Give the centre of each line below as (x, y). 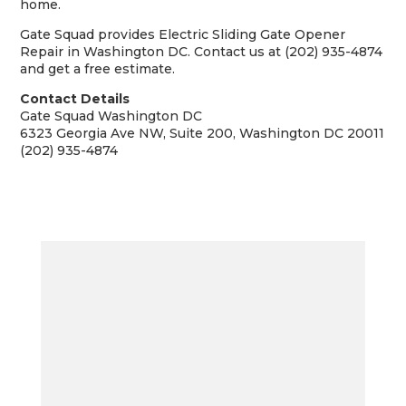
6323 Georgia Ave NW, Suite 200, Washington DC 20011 (203, 133)
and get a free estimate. (98, 69)
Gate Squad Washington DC (111, 116)
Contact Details (75, 99)
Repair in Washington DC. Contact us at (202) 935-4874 (202, 52)
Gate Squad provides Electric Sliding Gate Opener (183, 34)
